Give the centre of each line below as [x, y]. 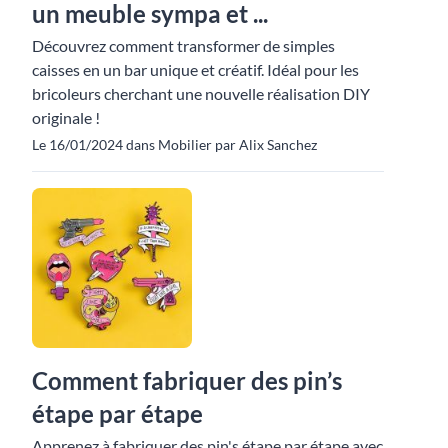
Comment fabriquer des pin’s [187, 380]
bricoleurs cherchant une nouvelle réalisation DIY [201, 93]
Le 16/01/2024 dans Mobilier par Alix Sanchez [174, 144]
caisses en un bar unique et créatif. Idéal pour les [195, 69]
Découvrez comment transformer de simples [183, 45]
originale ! [66, 117]
